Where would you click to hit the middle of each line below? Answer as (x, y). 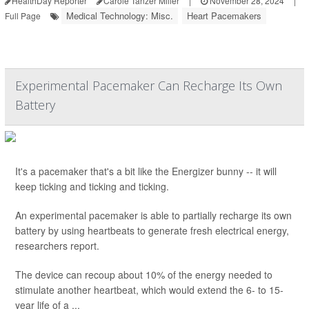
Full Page (23, 16)
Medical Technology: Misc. (120, 16)
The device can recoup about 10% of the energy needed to (144, 275)
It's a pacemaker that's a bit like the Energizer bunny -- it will (146, 171)
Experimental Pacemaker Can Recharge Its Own (149, 86)
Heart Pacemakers (224, 16)
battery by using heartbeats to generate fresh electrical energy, (152, 230)
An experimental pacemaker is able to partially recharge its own (153, 215)
